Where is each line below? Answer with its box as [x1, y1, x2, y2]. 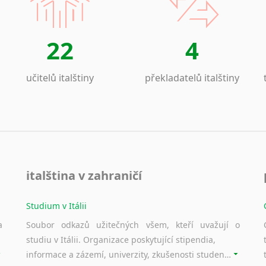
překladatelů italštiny [145, 71, 239, 84]
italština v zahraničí [26, 167, 142, 183]
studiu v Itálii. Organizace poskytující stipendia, [26, 233, 216, 245]
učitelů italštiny [26, 71, 94, 84]
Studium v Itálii [26, 199, 87, 211]
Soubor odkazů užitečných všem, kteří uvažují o [26, 218, 240, 230]
